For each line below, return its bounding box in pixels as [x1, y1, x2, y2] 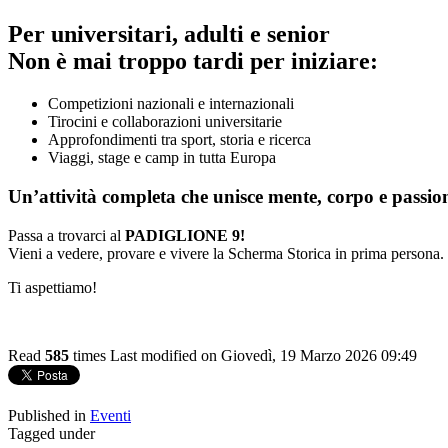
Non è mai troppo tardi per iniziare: [8, 48, 378, 75]
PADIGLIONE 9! [125, 226, 245, 244]
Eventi [90, 406, 131, 424]
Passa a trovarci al [8, 226, 125, 244]
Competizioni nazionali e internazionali [48, 95, 294, 113]
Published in [8, 406, 86, 424]
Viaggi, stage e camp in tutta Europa [48, 149, 276, 167]
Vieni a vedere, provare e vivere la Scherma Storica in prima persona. [8, 244, 444, 262]
